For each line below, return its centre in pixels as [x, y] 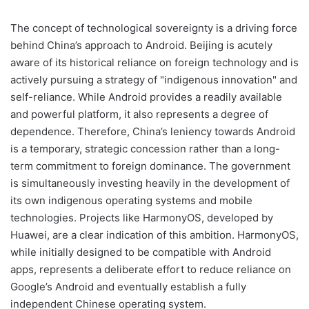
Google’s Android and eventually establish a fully [128, 286]
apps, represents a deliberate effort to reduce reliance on [151, 269]
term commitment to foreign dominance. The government [150, 166]
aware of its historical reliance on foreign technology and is [154, 62]
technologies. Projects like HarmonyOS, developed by [142, 217]
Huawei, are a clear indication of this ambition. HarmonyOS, [154, 235]
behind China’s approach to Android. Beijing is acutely [141, 45]
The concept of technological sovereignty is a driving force [154, 28]
